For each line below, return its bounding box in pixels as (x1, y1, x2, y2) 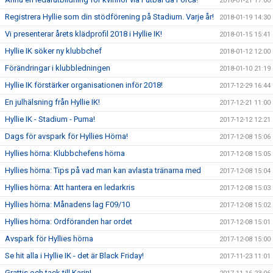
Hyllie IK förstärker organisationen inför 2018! (5, 80, 163, 90)
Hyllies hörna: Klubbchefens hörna (5, 149, 125, 158)
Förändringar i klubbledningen (5, 63, 110, 73)
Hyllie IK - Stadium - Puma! (5, 115, 95, 124)
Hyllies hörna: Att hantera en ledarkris (5, 183, 135, 192)
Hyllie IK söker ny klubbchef (5, 46, 102, 55)
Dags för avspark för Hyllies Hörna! (5, 132, 128, 141)
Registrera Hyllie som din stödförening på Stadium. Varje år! (5, 12, 214, 21)
